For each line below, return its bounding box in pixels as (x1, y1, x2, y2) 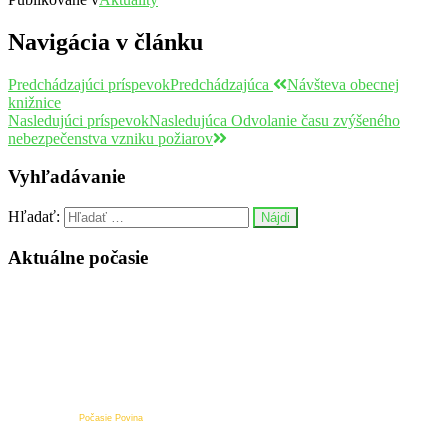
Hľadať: (8, 208, 60, 226)
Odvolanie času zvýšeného (231, 111, 400, 129)
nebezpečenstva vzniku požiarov (8, 129, 213, 147)
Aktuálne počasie (8, 246, 148, 268)
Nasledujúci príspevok (8, 111, 149, 129)
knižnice (8, 93, 61, 111)
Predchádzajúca (170, 75, 269, 93)
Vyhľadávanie (8, 166, 125, 188)
